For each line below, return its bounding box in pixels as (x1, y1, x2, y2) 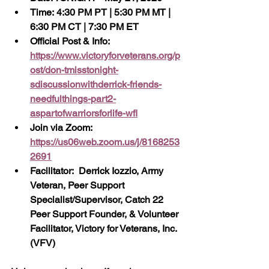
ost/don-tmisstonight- (30, 64, 118, 76)
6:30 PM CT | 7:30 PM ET (30, 21, 139, 33)
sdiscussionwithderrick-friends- (30, 79, 162, 91)
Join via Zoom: (30, 122, 97, 134)
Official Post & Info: (30, 35, 115, 47)
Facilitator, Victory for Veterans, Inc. (30, 223, 179, 235)
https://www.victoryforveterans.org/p (30, 50, 180, 62)
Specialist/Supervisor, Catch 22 (30, 194, 166, 206)
